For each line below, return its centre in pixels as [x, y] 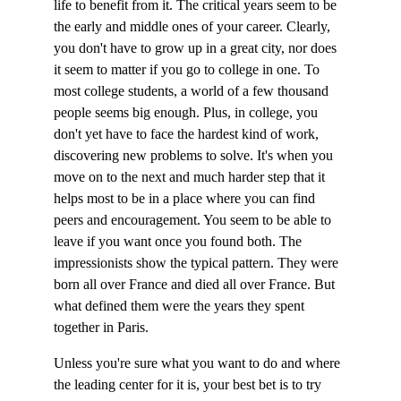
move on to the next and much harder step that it [191, 177]
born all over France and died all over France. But [196, 284]
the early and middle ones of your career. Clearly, [194, 26]
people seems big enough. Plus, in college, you [188, 112]
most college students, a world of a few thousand [193, 91]
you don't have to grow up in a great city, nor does [197, 48]
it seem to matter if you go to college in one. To [188, 69]
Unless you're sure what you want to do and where [199, 363]
